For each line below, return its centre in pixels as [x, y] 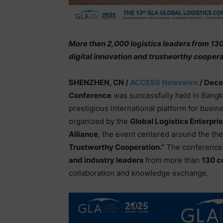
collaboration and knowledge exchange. [139, 173]
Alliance [83, 134]
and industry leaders [106, 160]
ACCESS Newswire [164, 82]
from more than [172, 160]
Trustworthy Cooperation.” [116, 147]
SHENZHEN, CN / [99, 82]
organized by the [99, 121]
